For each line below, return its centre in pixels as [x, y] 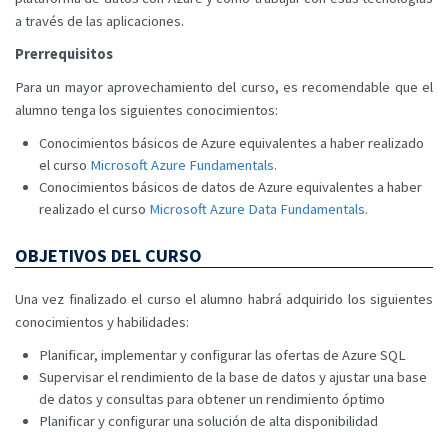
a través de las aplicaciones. [99, 20]
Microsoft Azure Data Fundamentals [257, 208]
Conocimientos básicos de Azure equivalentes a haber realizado [231, 142]
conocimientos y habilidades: [102, 322]
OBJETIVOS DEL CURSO [108, 255]
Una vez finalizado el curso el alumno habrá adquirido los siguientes [224, 299]
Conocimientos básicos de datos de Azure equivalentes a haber [230, 186]
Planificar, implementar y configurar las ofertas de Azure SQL [222, 355]
